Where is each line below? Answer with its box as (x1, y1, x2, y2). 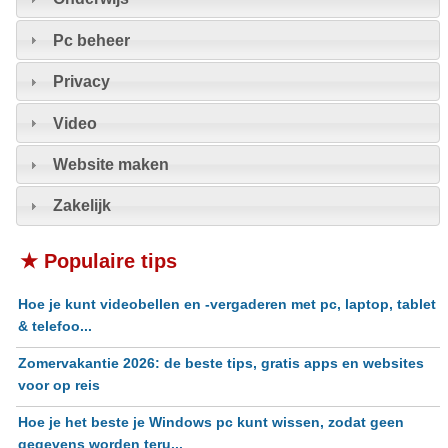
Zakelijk (53, 196, 112, 215)
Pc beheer (53, 30, 131, 49)
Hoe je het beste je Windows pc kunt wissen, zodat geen (17, 413, 404, 430)
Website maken (53, 155, 170, 174)
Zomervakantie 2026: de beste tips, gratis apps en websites (17, 354, 424, 371)
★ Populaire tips (19, 249, 177, 272)
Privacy (53, 72, 111, 91)
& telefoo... (17, 317, 92, 334)
